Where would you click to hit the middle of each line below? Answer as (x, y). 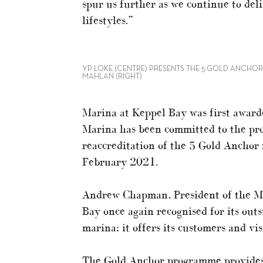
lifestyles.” (108, 20)
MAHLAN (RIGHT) (112, 77)
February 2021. (120, 161)
